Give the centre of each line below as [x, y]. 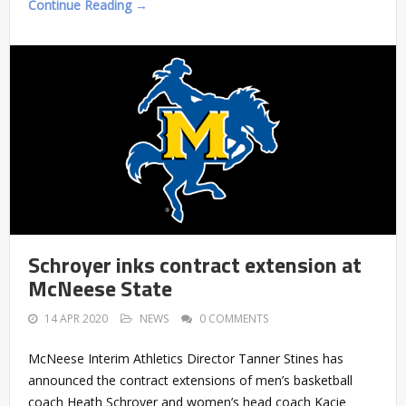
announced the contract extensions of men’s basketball [190, 381]
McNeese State [100, 289]
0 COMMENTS [234, 319]
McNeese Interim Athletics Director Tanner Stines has [186, 359]
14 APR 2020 [76, 319]
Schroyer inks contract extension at [195, 265]
